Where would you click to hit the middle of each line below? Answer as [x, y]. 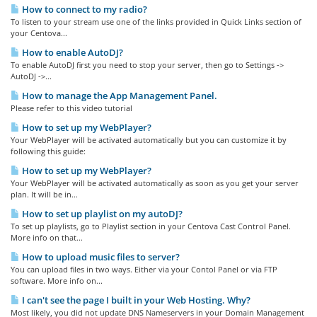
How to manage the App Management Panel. [119, 96]
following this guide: [48, 151]
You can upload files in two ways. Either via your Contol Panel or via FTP [144, 269]
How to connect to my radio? [83, 9]
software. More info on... [57, 281]
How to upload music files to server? [100, 257]
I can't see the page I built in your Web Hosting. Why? [135, 300]
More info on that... [47, 237]
